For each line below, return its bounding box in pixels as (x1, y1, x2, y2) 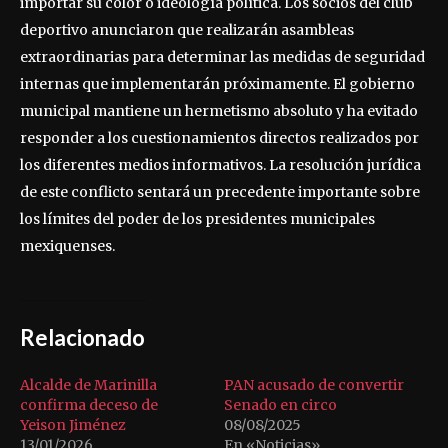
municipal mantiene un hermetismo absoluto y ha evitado (20, 102, 418, 121)
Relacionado (20, 324, 145, 352)
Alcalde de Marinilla (20, 376, 157, 395)
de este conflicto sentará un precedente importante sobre (20, 183, 420, 202)
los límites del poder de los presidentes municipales (20, 210, 375, 229)
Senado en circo (224, 396, 337, 415)
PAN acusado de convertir (224, 376, 404, 395)
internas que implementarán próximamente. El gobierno (20, 75, 415, 94)
